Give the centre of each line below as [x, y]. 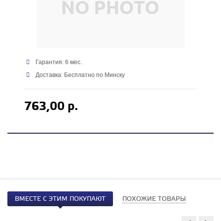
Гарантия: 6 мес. [58, 62]
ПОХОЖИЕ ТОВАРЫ [154, 199]
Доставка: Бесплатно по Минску [80, 75]
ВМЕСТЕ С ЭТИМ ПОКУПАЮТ [60, 199]
